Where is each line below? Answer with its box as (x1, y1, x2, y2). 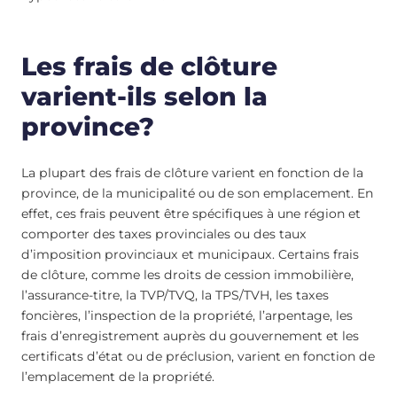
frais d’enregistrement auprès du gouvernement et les (21, 327, 359, 344)
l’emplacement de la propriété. (21, 368, 214, 385)
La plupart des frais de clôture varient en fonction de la (21, 164, 363, 181)
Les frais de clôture (21, 51, 277, 82)
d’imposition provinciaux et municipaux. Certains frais (21, 245, 359, 262)
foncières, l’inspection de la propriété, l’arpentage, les (21, 307, 353, 323)
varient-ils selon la (21, 82, 268, 113)
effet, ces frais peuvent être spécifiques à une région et (21, 205, 361, 222)
